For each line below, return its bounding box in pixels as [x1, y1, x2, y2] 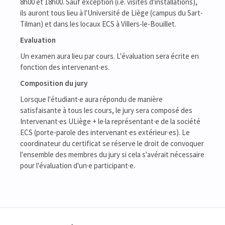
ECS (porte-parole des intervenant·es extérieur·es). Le [20, 128, 190, 138]
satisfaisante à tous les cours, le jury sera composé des [20, 105, 192, 116]
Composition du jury [20, 78, 87, 88]
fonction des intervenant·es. [20, 62, 109, 72]
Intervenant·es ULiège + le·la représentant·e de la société [20, 117, 200, 127]
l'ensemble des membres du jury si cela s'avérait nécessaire [20, 150, 204, 160]
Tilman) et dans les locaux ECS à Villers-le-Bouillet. [20, 19, 176, 29]
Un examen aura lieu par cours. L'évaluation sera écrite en [20, 51, 199, 61]
